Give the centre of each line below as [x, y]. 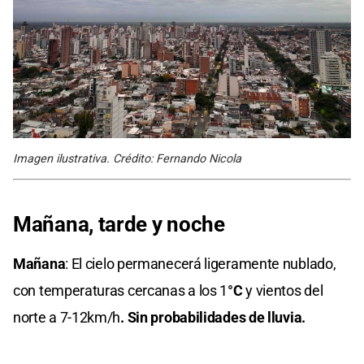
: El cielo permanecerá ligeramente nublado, [201, 263]
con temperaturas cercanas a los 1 [121, 290]
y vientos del [284, 290]
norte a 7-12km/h [67, 317]
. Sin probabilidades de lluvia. [213, 317]
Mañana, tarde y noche [119, 224]
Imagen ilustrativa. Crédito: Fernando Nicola [127, 158]
